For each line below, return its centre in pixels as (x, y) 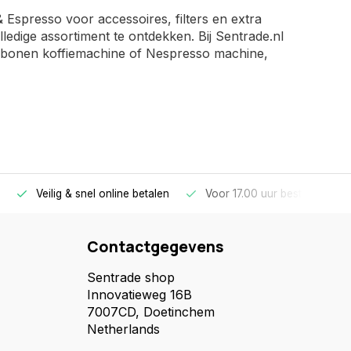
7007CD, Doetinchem (151, 312)
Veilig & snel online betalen (103, 194)
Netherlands (123, 329)
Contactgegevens (156, 247)
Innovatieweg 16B (139, 295)
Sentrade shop (131, 277)
